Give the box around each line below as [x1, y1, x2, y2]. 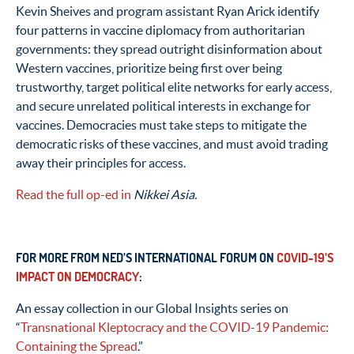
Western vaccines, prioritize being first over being [16, 61, 282, 76]
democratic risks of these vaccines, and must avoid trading [16, 137, 328, 152]
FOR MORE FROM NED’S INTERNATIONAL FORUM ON [16, 250, 277, 266]
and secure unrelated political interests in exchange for [16, 99, 311, 114]
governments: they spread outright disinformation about [16, 42, 322, 57]
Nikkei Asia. [134, 187, 197, 202]
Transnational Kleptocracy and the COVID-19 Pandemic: [21, 320, 329, 335]
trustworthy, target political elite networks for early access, [16, 80, 332, 95]
